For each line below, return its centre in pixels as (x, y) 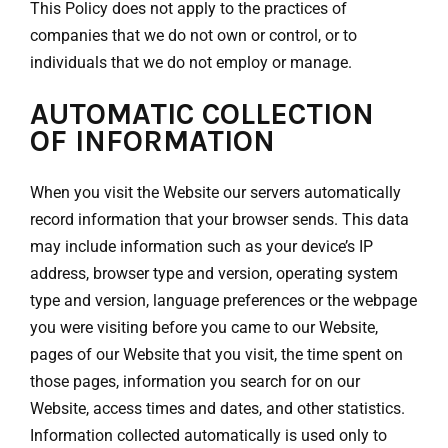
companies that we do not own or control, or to (193, 35)
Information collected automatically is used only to (208, 436)
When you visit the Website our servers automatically (215, 193)
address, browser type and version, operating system (214, 274)
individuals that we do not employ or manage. (191, 62)
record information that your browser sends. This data (219, 220)
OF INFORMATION (152, 140)
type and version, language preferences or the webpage (223, 301)
